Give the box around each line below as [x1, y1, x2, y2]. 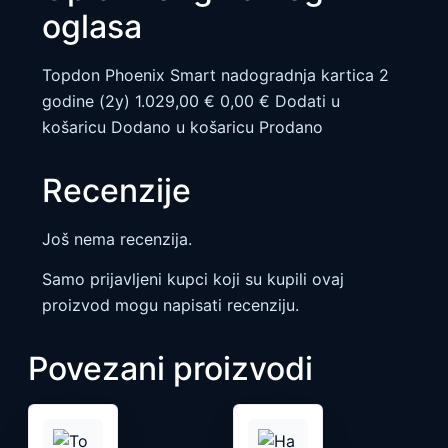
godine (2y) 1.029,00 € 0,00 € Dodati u [42, 90, 340, 111]
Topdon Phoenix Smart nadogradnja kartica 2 [42, 64, 389, 85]
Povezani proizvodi [28, 349, 313, 388]
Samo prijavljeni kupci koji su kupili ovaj [42, 269, 344, 289]
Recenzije [42, 170, 191, 210]
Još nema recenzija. [42, 228, 192, 249]
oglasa [42, 6, 142, 46]
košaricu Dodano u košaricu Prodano [42, 116, 323, 137]
